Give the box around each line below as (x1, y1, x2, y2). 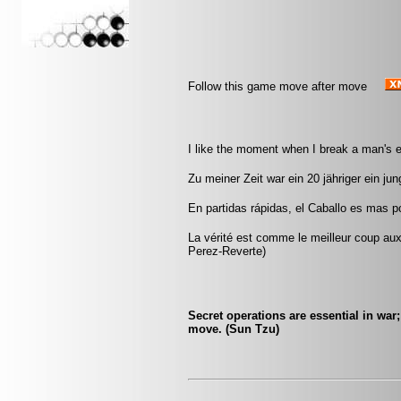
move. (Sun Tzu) (188, 322, 279, 337)
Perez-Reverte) (188, 244, 266, 258)
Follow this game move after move (188, 80, 367, 93)
